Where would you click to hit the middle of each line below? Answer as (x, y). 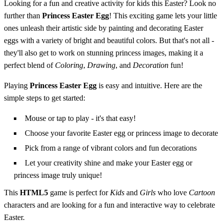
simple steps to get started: (45, 98)
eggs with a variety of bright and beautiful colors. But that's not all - (109, 40)
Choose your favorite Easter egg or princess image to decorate (121, 133)
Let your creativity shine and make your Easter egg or (109, 163)
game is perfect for (79, 192)
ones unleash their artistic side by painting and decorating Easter (104, 28)
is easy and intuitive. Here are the (149, 85)
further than (23, 15)
